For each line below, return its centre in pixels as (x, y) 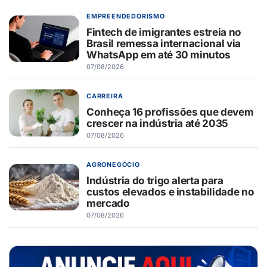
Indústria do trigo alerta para (155, 181)
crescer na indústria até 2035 (158, 123)
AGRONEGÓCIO (113, 165)
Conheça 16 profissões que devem (170, 112)
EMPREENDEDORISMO (126, 17)
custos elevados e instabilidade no (170, 192)
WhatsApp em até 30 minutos (159, 55)
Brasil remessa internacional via (164, 44)
